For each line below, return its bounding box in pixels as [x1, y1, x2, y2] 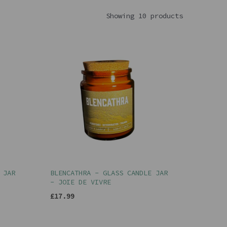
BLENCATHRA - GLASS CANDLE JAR [50, 168, 168, 178]
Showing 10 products [106, 11, 183, 20]
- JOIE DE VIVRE [50, 177, 111, 187]
